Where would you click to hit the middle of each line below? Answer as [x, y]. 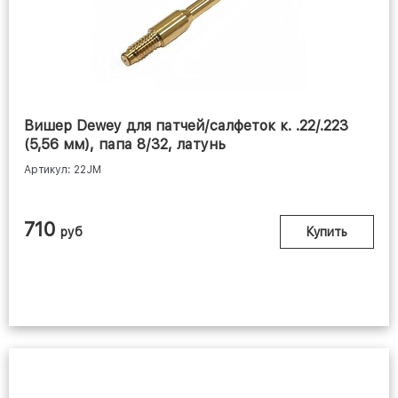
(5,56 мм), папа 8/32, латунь [125, 145]
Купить [327, 232]
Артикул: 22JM [63, 170]
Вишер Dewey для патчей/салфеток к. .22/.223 [186, 126]
